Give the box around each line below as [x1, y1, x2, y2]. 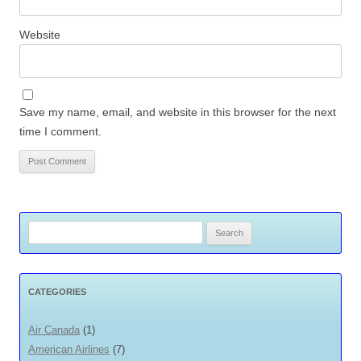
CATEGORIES [28, 286, 86, 297]
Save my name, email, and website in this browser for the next [19, 105, 336, 118]
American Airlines [28, 342, 110, 355]
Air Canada [28, 323, 80, 336]
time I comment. [19, 124, 102, 138]
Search [27, 222, 60, 235]
